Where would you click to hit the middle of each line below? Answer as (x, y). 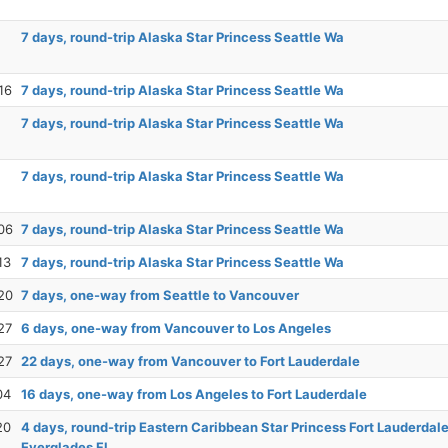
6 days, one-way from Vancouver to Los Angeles (176, 328)
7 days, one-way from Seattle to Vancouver (160, 295)
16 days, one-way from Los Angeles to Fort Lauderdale (194, 394)
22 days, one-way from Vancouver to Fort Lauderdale (190, 361)
